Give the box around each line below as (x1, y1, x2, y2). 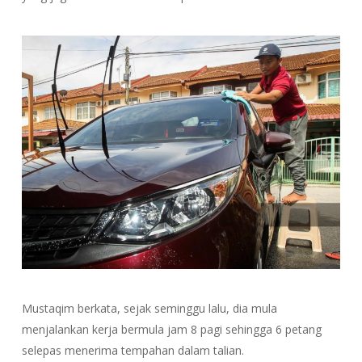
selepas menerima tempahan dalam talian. (21, 342, 244, 358)
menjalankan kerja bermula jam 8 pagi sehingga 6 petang (21, 321, 322, 337)
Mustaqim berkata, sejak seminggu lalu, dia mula (21, 300, 277, 316)
